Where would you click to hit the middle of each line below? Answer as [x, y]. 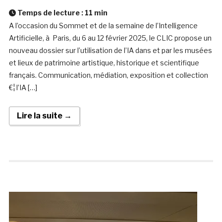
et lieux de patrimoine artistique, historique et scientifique [104, 63]
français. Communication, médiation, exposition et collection [108, 75]
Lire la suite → [44, 116]
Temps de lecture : [50, 13]
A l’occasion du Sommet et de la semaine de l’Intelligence [103, 26]
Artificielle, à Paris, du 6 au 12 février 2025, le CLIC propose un [110, 38]
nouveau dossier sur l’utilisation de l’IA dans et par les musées [110, 51]
